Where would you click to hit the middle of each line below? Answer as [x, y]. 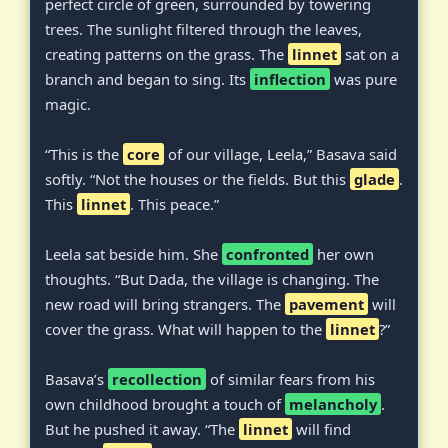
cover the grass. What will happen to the [185, 329]
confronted [267, 254]
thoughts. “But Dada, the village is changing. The [212, 279]
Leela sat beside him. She [133, 254]
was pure [363, 79]
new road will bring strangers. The [165, 304]
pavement [326, 304]
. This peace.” [174, 204]
